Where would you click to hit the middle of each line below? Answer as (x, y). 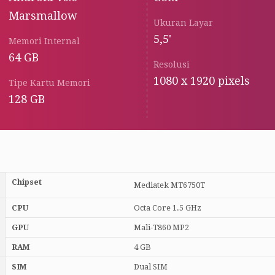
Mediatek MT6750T (169, 185)
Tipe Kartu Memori (49, 83)
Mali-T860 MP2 (161, 228)
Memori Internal (44, 41)
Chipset (26, 182)
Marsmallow (43, 16)
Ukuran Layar (183, 23)
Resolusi (171, 64)
